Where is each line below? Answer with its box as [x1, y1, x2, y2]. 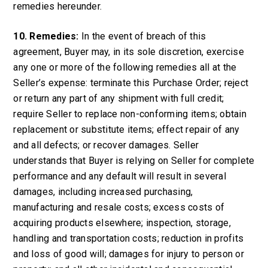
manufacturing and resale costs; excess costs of [13, 202, 225, 213]
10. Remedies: [13, 31, 81, 42]
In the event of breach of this [81, 31, 206, 42]
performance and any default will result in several [13, 170, 226, 182]
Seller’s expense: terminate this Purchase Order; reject [13, 77, 249, 89]
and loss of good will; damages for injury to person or [13, 248, 244, 260]
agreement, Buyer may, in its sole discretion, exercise [13, 46, 244, 57]
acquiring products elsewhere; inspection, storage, [13, 217, 231, 229]
